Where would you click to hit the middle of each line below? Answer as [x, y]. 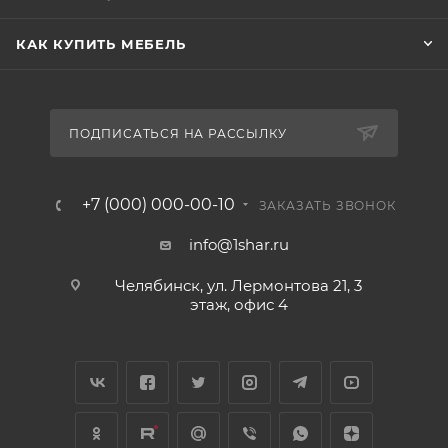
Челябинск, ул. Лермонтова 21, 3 [238, 286]
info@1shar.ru [238, 245]
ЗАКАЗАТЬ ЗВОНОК [327, 206]
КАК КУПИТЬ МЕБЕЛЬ [101, 44]
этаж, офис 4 [238, 305]
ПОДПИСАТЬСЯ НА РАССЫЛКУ [178, 134]
